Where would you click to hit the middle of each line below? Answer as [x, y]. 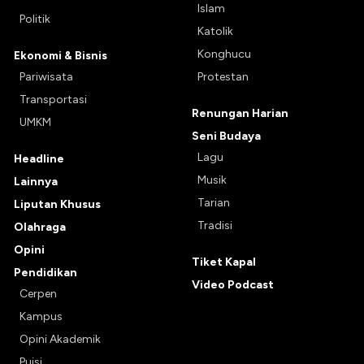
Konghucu [224, 54]
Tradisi [215, 225]
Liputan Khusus [57, 204]
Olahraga [40, 227]
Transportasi [53, 99]
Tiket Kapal [224, 262]
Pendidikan [45, 272]
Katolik [215, 31]
